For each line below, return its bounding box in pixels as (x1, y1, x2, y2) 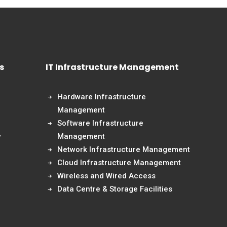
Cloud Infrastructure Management (57, 158, 181, 167)
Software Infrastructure (57, 119, 143, 128)
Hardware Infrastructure (57, 92, 146, 101)
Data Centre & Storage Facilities (57, 184, 172, 194)
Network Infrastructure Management (57, 145, 190, 154)
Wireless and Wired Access (57, 171, 156, 180)
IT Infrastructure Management (46, 61, 179, 73)
